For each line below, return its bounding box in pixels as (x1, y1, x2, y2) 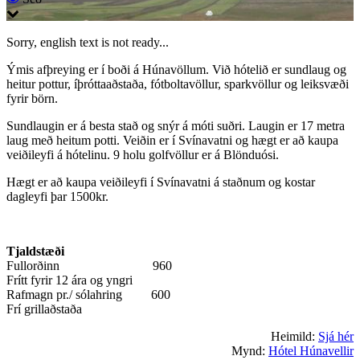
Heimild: (271, 329, 318, 343)
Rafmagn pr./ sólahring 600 (6, 287, 170, 301)
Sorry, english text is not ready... (6, 35, 169, 49)
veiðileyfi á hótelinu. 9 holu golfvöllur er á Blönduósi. (6, 147, 279, 162)
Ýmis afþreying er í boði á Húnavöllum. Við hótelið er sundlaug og (6, 62, 346, 76)
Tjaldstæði (6, 243, 64, 258)
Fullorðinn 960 (6, 258, 172, 272)
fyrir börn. (6, 91, 58, 105)
